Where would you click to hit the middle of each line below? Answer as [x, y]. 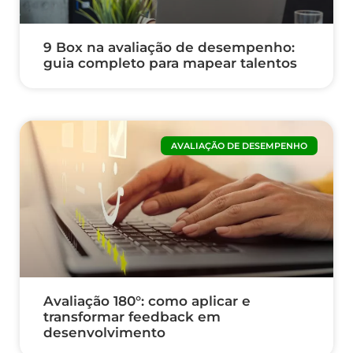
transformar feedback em [132, 317]
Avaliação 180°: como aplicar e [147, 301]
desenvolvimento [104, 333]
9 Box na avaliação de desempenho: [169, 48]
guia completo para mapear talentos [170, 63]
